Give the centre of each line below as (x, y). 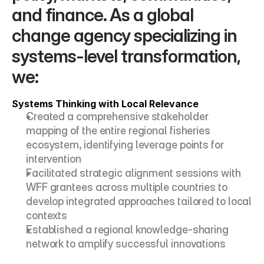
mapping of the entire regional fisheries (118, 131)
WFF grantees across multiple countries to (127, 187)
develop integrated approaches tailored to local (139, 201)
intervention (54, 159)
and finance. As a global (103, 15)
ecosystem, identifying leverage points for (125, 145)
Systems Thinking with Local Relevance (105, 104)
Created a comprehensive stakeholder (117, 116)
